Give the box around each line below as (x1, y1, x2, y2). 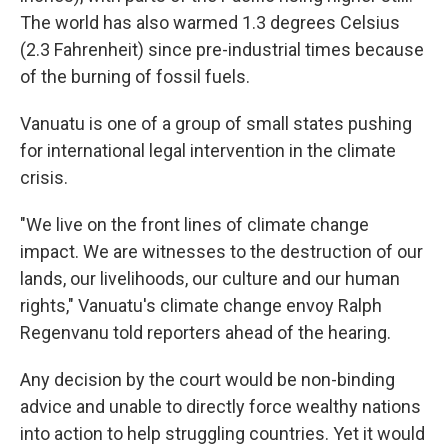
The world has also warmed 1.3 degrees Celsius (20, 12, 400, 33)
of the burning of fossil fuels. (20, 66, 250, 87)
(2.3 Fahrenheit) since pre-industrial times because (20, 39, 424, 60)
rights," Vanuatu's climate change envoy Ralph (20, 295, 382, 316)
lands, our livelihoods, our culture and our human (20, 268, 400, 289)
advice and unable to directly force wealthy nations (20, 396, 421, 417)
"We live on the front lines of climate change (20, 214, 369, 235)
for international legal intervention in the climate (20, 140, 396, 161)
